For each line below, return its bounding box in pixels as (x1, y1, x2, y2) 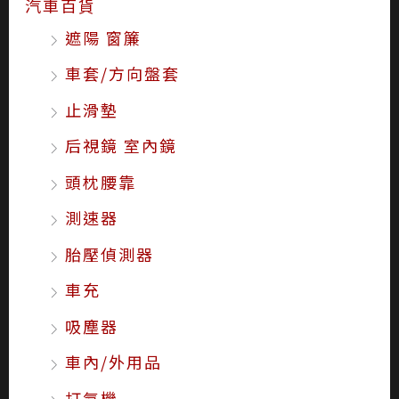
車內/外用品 (64, 350, 162, 374)
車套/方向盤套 (64, 61, 180, 85)
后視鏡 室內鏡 (64, 134, 177, 158)
